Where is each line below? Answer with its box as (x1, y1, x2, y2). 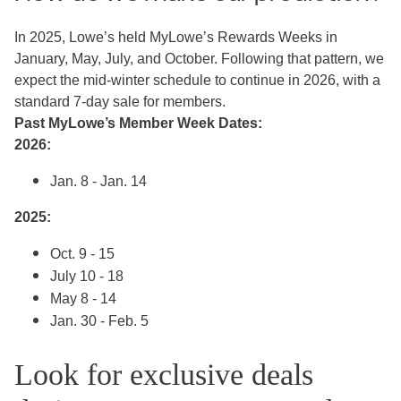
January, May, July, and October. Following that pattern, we (14, 50, 384, 66)
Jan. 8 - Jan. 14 (50, 173, 147, 189)
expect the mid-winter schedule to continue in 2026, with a (14, 72, 380, 88)
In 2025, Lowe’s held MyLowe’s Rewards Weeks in (14, 29, 337, 45)
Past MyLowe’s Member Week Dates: (14, 115, 262, 131)
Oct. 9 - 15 (50, 245, 115, 261)
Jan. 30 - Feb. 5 (50, 312, 149, 328)
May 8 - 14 (50, 290, 116, 306)
